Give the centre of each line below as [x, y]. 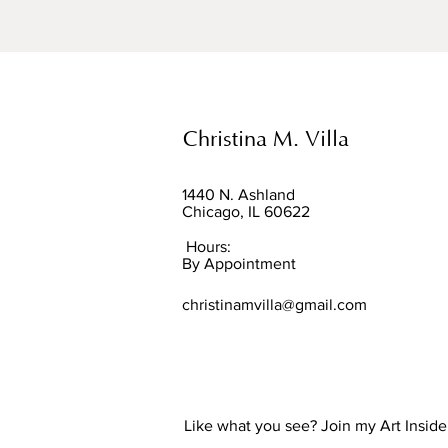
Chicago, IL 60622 [246, 211]
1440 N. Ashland [238, 194]
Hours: [206, 246]
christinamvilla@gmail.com [274, 304]
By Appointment [239, 263]
